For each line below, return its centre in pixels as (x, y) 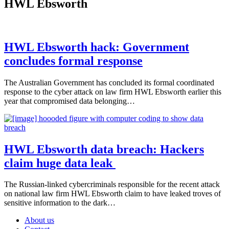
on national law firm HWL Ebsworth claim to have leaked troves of (112, 194)
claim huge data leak (60, 163)
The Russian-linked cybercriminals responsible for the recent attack (112, 185)
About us (39, 220)
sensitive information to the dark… (60, 203)
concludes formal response (73, 61)
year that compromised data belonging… (70, 101)
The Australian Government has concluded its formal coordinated (109, 82)
